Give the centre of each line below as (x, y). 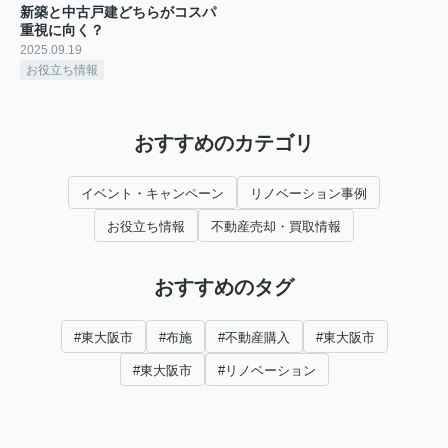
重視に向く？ (62, 29)
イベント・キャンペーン (152, 193)
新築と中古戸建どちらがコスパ (118, 11)
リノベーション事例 (308, 193)
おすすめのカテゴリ (224, 142)
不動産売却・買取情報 (276, 226)
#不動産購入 (253, 337)
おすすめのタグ (224, 286)
